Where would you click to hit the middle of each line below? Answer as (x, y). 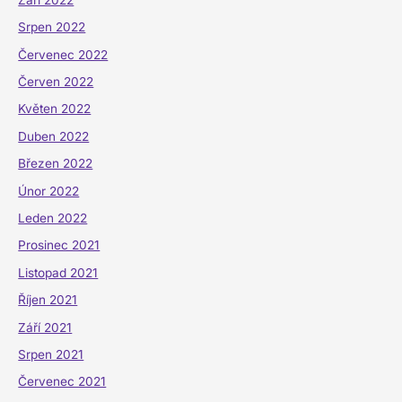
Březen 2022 (56, 164)
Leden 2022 (53, 218)
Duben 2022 (54, 136)
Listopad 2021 (58, 272)
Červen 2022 (56, 82)
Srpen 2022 (52, 27)
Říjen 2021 (48, 300)
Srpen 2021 (51, 355)
